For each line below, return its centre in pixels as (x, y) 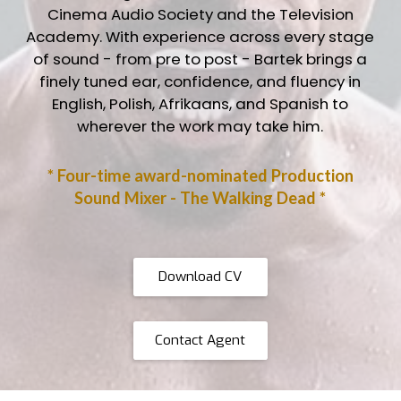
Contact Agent (200, 340)
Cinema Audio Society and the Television (200, 14)
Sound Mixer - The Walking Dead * (200, 197)
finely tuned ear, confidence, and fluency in (200, 81)
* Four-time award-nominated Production (200, 175)
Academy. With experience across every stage (200, 36)
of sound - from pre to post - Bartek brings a (200, 59)
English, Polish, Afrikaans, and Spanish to (200, 103)
